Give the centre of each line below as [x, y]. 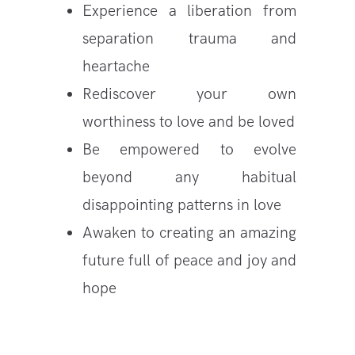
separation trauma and [189, 38]
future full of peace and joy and [189, 260]
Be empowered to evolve [189, 149]
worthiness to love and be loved [189, 122]
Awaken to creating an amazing [189, 233]
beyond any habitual [189, 177]
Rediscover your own [189, 94]
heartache [116, 66]
